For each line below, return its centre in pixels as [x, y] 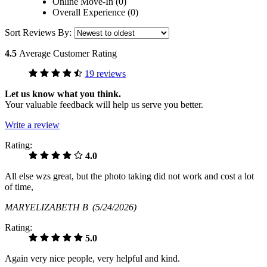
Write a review [32, 125]
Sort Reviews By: [39, 33]
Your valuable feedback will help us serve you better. [104, 105]
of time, [19, 187]
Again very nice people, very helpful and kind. [92, 259]
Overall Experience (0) [95, 13]
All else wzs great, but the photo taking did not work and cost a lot [129, 176]
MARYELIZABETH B [49, 207]
